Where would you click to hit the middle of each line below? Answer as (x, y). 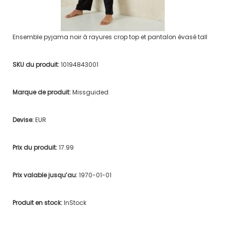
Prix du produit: (35, 147)
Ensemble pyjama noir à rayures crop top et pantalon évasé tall (110, 37)
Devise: (24, 120)
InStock (75, 202)
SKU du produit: (36, 64)
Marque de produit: (42, 92)
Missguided (90, 92)
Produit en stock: (38, 202)
